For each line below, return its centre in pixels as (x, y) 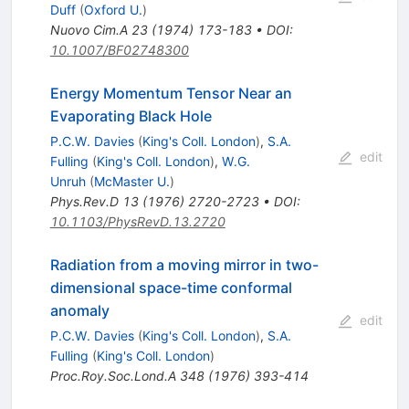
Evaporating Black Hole (131, 116)
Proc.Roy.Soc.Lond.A (113, 376)
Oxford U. (113, 10)
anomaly (79, 311)
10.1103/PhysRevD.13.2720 (137, 222)
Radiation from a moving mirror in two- (184, 265)
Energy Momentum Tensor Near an (171, 94)
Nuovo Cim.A (89, 30)
